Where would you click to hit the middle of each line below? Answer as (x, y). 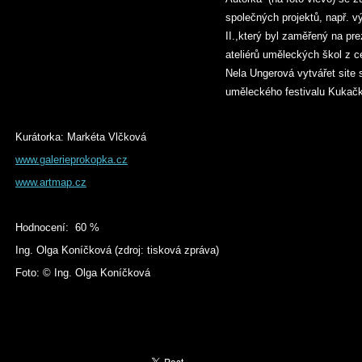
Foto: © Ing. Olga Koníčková (83, 273)
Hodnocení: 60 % (57, 227)
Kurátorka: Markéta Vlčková (81, 137)
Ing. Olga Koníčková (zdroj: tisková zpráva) (117, 250)
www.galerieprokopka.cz (72, 160)
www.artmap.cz (51, 182)
